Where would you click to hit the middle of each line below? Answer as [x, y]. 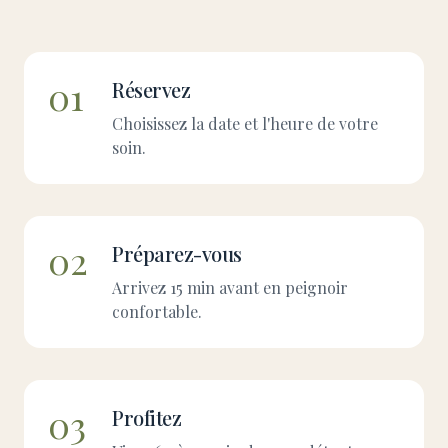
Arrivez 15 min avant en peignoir [230, 287]
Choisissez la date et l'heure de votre [245, 123]
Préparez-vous [177, 253]
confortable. [157, 311]
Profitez [146, 417]
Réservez [151, 89]
